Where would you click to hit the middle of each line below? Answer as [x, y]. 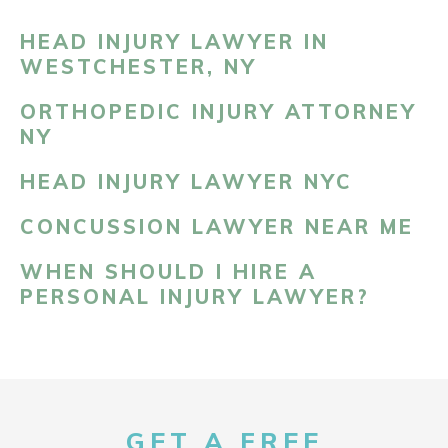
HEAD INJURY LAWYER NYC [186, 181]
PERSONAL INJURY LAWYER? [195, 296]
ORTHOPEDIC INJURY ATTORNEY [218, 111]
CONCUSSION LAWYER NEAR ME [217, 226]
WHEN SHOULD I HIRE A [168, 271]
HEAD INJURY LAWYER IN [174, 41]
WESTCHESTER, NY [138, 66]
